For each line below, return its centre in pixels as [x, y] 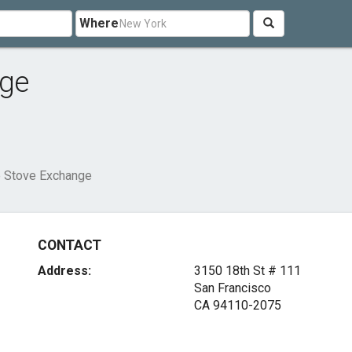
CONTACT [70, 245]
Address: [65, 271]
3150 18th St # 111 [247, 271]
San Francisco [232, 288]
